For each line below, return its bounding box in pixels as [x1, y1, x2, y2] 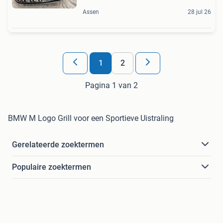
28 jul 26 [188, 8, 211, 15]
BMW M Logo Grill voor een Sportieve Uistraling [8, 113, 174, 123]
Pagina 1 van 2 [85, 80, 138, 90]
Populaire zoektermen [12, 162, 91, 172]
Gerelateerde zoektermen [12, 139, 104, 149]
